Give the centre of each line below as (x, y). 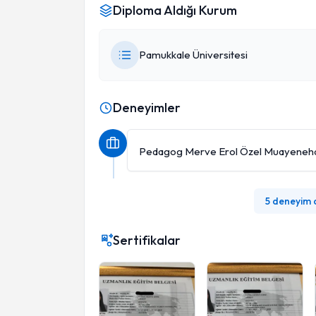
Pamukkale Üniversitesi (193, 55)
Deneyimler (147, 108)
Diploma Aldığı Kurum (175, 10)
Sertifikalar (147, 240)
